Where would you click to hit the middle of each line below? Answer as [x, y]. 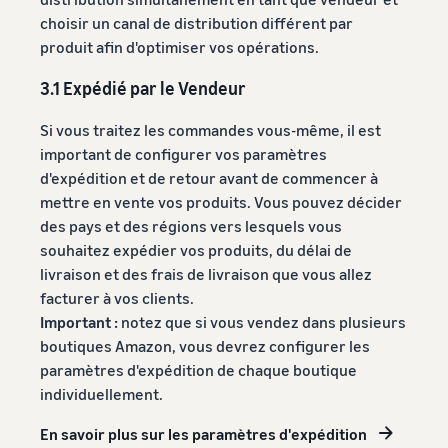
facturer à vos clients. [117, 297]
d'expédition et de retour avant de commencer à [209, 177]
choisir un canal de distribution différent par [196, 22]
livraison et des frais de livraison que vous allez [206, 273]
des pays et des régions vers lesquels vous [191, 225]
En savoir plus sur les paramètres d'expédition [203, 433]
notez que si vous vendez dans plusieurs [262, 321]
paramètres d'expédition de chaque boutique [198, 369]
